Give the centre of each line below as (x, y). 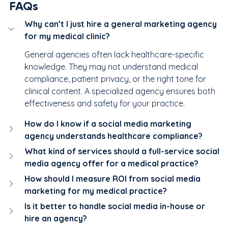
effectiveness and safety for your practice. (105, 103)
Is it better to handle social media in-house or (116, 206)
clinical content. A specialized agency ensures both (121, 91)
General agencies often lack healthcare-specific (115, 54)
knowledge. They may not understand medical (112, 66)
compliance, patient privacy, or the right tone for (116, 79)
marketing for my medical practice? (96, 191)
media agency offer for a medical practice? (111, 163)
